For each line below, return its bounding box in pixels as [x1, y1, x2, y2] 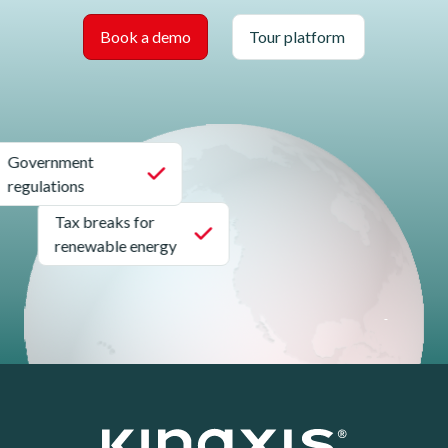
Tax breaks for [91, 212, 192, 231]
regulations [34, 176, 112, 195]
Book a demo [100, 27, 191, 46]
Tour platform [249, 27, 348, 46]
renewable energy [91, 236, 214, 255]
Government [34, 152, 121, 171]
